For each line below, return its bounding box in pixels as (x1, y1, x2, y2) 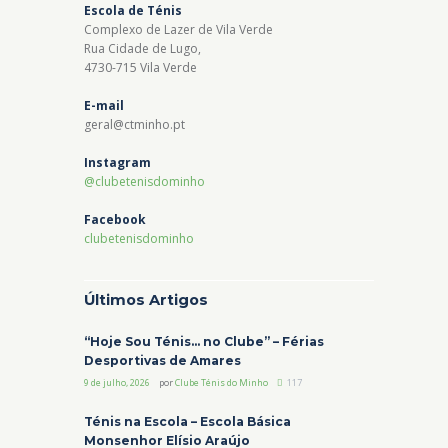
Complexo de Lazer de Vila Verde (84, 20, 273, 38)
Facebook (84, 210, 146, 228)
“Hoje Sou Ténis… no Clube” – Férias (84, 333, 324, 349)
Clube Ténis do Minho (175, 375, 268, 389)
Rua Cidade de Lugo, (84, 39, 201, 57)
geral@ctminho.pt (84, 115, 185, 133)
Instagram (84, 153, 151, 171)
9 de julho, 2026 (84, 375, 150, 389)
